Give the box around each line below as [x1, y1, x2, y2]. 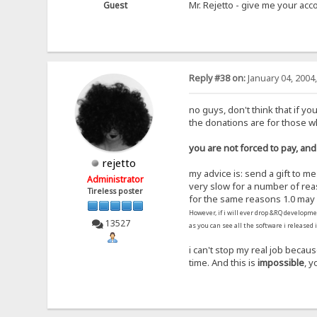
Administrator [87, 173, 144, 186]
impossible [257, 255, 304, 269]
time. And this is [188, 255, 258, 269]
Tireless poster [88, 186, 144, 197]
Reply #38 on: [188, 72, 246, 85]
